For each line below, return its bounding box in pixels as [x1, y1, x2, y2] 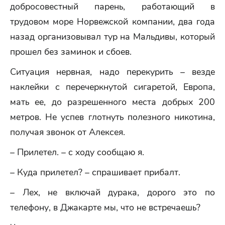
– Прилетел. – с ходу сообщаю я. [10, 146, 144, 158]
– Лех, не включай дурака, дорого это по [10, 186, 215, 198]
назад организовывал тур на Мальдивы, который [10, 31, 215, 43]
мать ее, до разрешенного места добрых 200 [10, 96, 215, 108]
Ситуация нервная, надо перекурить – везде [10, 66, 215, 78]
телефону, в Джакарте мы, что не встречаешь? [10, 201, 200, 213]
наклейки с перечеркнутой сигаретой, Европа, [10, 81, 215, 93]
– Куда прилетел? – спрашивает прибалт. [10, 166, 180, 178]
